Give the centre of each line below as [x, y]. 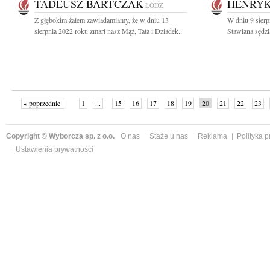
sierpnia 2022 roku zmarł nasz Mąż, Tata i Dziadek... [109, 31]
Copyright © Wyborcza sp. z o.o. [60, 136]
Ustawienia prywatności [55, 149]
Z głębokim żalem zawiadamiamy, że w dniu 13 [102, 20]
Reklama [212, 136]
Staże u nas [169, 136]
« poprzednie [42, 103]
